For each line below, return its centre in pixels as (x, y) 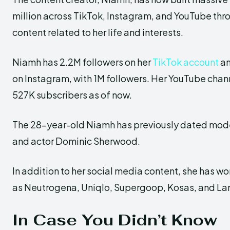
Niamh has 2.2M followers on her (82, 62)
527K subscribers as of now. (72, 95)
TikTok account (186, 62)
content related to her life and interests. (98, 32)
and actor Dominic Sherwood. (76, 141)
